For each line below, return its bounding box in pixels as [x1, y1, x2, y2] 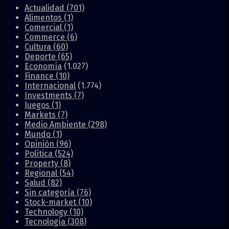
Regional [25, 168, 59, 178]
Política [25, 148, 55, 158]
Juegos [25, 100, 52, 110]
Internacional [25, 80, 76, 90]
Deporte [25, 51, 58, 61]
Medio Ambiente [25, 119, 88, 129]
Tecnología [25, 216, 67, 226]
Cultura [25, 41, 53, 52]
